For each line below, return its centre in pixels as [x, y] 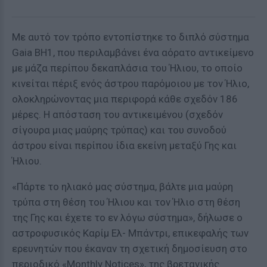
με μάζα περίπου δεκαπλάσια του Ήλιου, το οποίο [127, 68]
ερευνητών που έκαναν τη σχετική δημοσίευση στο [130, 249]
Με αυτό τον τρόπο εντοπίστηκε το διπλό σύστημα [131, 37]
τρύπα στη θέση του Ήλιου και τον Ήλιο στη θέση [126, 202]
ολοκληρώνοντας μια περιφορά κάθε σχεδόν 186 [125, 99]
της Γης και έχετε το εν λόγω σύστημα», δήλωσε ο [127, 218]
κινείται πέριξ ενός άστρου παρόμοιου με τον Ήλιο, [131, 83]
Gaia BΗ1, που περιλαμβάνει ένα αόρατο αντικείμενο [133, 52]
